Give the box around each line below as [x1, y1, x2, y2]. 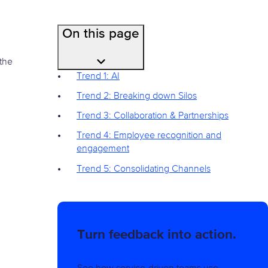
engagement [77, 144, 129, 154]
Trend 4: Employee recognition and [77, 131, 221, 141]
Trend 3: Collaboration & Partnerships [77, 111, 229, 121]
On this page [62, 28, 139, 41]
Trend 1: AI [77, 72, 120, 81]
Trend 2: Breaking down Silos [77, 92, 197, 102]
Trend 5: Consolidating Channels [77, 164, 211, 174]
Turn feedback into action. [77, 227, 236, 242]
